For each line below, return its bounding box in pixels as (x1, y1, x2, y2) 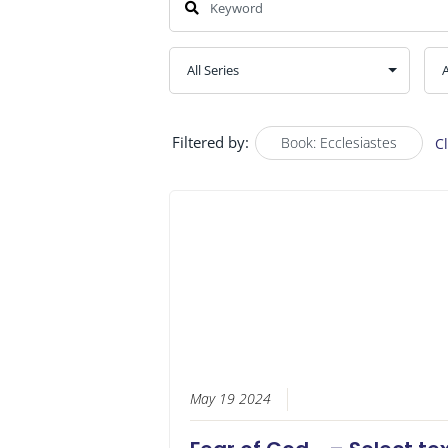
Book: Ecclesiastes (281, 132, 397, 152)
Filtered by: (172, 131, 249, 152)
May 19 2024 (189, 390, 271, 409)
